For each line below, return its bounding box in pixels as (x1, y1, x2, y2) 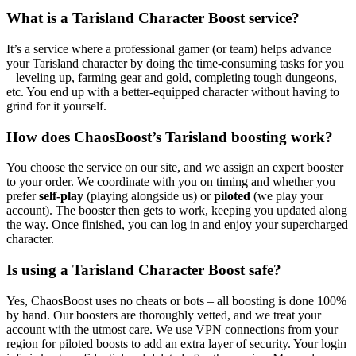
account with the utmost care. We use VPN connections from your (6, 322, 338, 336)
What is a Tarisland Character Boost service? (6, 10, 300, 27)
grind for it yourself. (6, 99, 106, 113)
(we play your (250, 189, 323, 203)
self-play (39, 189, 83, 203)
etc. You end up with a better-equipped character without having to (6, 84, 339, 99)
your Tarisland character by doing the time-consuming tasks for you (6, 56, 344, 70)
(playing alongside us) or (83, 189, 214, 203)
